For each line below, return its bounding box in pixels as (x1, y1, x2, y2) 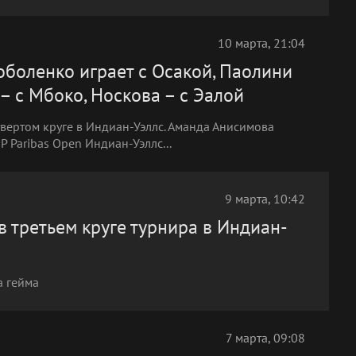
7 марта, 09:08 (226, 330, 305, 346)
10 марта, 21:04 (218, 35, 305, 51)
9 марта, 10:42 (225, 191, 305, 207)
